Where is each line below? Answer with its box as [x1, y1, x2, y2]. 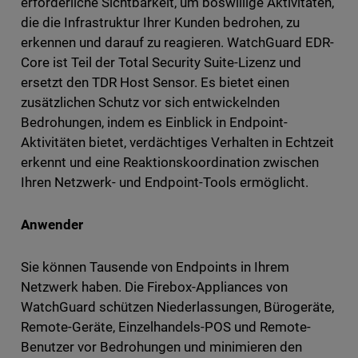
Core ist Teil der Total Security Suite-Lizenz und [20, 54, 302, 70]
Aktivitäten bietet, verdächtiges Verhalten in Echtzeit [20, 133, 335, 150]
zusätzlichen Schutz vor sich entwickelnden [20, 93, 280, 110]
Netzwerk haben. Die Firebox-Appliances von [20, 278, 288, 295]
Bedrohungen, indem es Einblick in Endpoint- [20, 113, 288, 130]
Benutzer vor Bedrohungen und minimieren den [20, 338, 303, 355]
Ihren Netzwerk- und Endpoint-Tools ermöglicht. [20, 173, 309, 190]
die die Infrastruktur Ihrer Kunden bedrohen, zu [20, 14, 300, 30]
